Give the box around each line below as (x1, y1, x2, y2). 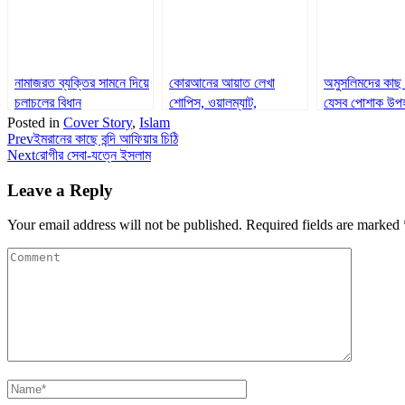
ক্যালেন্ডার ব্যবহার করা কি (169, 114, 284, 130)
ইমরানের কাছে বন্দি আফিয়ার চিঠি (33, 130, 178, 146)
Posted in (7, 114, 63, 130)
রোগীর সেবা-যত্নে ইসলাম (35, 146, 151, 163)
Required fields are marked (246, 217, 403, 233)
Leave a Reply (7, 180, 113, 200)
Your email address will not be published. (7, 217, 242, 233)
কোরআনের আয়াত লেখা (169, 74, 275, 90)
